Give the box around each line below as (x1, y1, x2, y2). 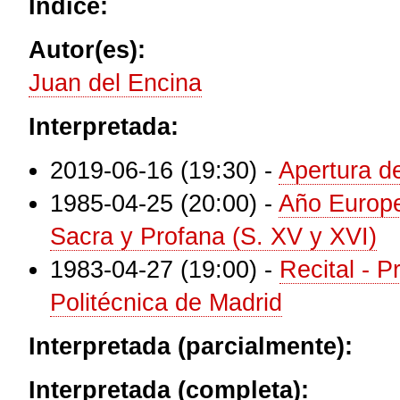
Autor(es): (29, 37, 153, 63)
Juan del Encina (29, 70, 202, 96)
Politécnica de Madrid (50, 289, 282, 316)
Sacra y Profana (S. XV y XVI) (50, 223, 377, 250)
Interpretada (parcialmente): (29, 333, 360, 360)
